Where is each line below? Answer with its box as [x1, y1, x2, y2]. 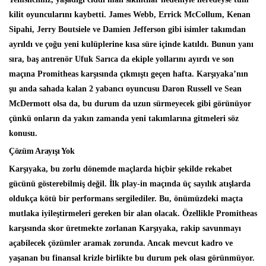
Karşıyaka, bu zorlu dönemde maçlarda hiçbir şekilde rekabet [9, 164, 232, 174]
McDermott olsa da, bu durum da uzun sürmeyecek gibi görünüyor [9, 99, 251, 109]
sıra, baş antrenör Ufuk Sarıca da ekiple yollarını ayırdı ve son [9, 55, 234, 64]
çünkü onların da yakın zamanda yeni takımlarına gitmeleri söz [9, 114, 239, 123]
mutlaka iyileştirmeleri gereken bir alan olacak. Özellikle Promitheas [9, 209, 257, 218]
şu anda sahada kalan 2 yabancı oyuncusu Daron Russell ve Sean [9, 84, 242, 94]
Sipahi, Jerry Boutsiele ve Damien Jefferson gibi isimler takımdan [9, 25, 246, 34]
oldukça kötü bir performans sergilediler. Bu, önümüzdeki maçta [9, 194, 243, 204]
